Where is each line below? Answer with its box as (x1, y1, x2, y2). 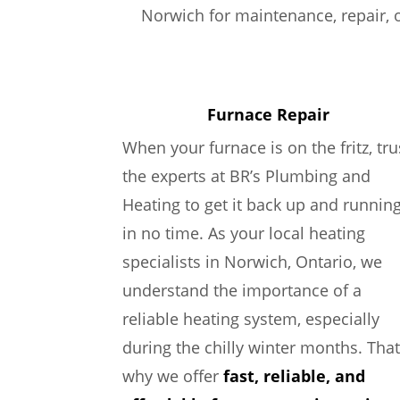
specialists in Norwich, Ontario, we (122, 251, 382, 272)
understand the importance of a (122, 279, 362, 301)
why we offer (122, 365, 223, 387)
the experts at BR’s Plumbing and (122, 165, 371, 187)
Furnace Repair (206, 104, 329, 125)
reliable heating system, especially (122, 308, 379, 329)
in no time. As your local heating (122, 222, 365, 244)
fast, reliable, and (223, 365, 365, 387)
